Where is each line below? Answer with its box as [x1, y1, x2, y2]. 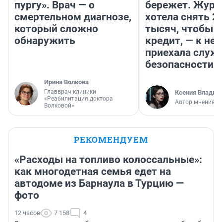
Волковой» [44, 102, 74, 110]
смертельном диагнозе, [14, 11, 131, 23]
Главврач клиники [44, 88, 96, 96]
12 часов [14, 209, 40, 217]
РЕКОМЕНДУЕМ [74, 134, 148, 146]
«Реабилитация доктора [44, 95, 113, 103]
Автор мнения [175, 99, 215, 106]
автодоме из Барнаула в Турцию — [14, 177, 184, 190]
